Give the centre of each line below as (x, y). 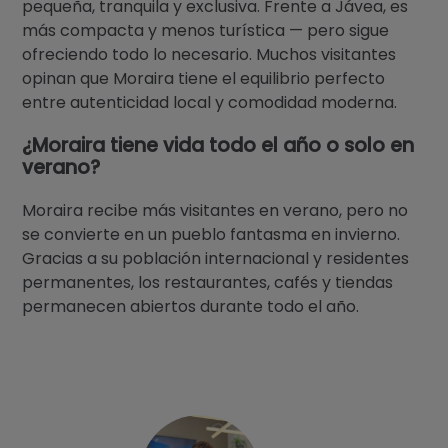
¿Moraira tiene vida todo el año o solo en (218, 145)
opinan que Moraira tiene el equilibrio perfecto (204, 78)
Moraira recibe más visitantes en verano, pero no (215, 210)
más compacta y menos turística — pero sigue (206, 30)
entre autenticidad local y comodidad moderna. (210, 102)
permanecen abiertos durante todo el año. (191, 306)
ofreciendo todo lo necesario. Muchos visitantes (209, 54)
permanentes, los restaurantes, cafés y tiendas (208, 282)
